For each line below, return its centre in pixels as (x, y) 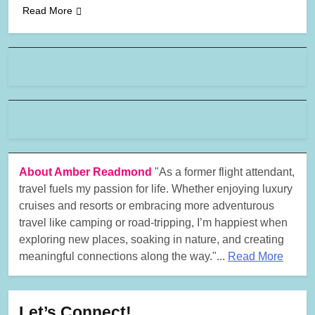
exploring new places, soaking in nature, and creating (152, 240)
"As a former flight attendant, (225, 172)
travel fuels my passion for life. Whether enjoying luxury (156, 189)
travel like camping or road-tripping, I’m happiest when (153, 223)
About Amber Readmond (87, 172)
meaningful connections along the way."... (123, 257)
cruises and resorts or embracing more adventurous (147, 206)
